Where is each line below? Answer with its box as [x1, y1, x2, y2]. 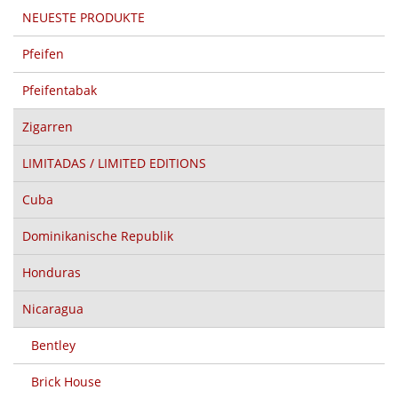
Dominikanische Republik [22, 227, 173, 244]
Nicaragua [22, 299, 84, 317]
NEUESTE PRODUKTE [22, 8, 145, 26]
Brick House [31, 372, 101, 390]
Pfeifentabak [22, 81, 97, 99]
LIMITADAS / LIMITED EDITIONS [22, 154, 206, 171]
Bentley [31, 336, 76, 354]
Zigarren [22, 117, 73, 135]
